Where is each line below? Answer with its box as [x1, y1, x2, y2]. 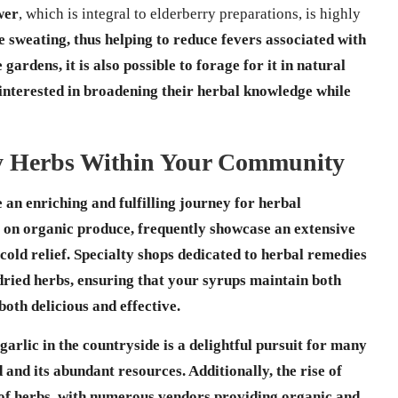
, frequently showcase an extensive [131, 219, 355, 237]
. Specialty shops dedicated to [67, 245, 261, 263]
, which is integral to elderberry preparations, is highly [19, 4, 361, 22]
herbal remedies [261, 245, 367, 263]
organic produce [23, 219, 131, 237]
